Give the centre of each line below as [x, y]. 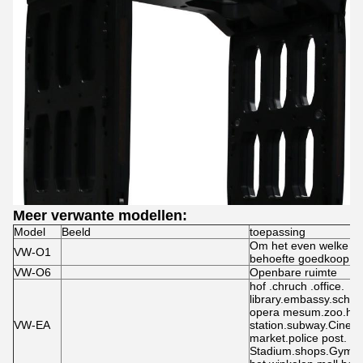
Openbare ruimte [293, 272]
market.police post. [298, 338]
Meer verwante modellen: [100, 216]
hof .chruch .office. [297, 286]
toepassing [278, 232]
